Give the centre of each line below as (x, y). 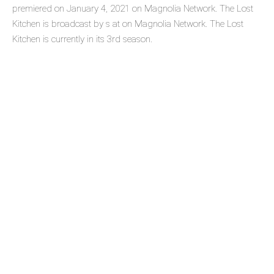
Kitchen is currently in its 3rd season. (82, 39)
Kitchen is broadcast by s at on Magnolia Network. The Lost (128, 24)
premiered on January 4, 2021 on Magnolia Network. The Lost (133, 9)
